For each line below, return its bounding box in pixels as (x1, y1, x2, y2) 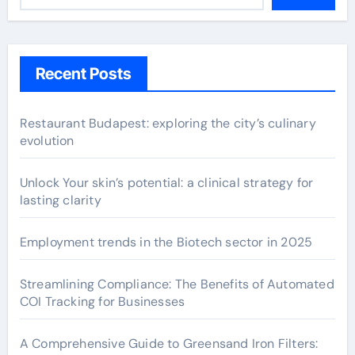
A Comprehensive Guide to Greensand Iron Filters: (19, 334, 319, 352)
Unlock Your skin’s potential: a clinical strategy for (19, 174, 314, 191)
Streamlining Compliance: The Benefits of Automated (19, 275, 334, 292)
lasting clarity (19, 191, 101, 208)
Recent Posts (35, 63, 132, 83)
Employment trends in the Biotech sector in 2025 (19, 233, 313, 250)
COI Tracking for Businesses (19, 292, 185, 310)
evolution (19, 132, 74, 149)
